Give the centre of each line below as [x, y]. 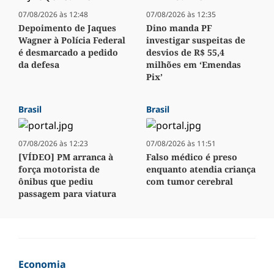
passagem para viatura [67, 194]
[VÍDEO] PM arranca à [66, 157]
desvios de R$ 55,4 [185, 53]
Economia [42, 265]
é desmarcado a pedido [68, 53]
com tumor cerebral [190, 182]
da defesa [39, 65]
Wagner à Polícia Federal [72, 40]
